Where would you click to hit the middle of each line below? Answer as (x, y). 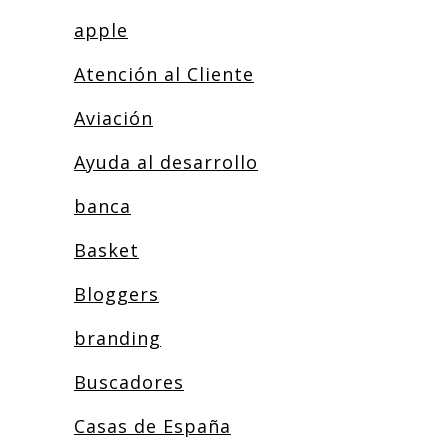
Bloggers (116, 294)
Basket (106, 250)
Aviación (113, 118)
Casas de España (152, 426)
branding (117, 338)
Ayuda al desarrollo (166, 162)
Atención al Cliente (164, 74)
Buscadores (129, 382)
